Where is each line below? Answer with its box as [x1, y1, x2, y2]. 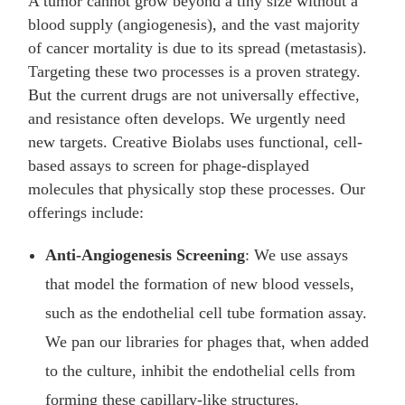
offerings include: [28, 202, 145, 221]
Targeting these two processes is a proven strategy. [28, 61, 362, 80]
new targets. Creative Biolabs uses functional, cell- [28, 132, 363, 151]
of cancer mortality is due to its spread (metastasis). [28, 38, 368, 57]
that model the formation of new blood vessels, [45, 274, 355, 293]
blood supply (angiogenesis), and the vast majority [28, 14, 361, 33]
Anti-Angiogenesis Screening [45, 245, 246, 264]
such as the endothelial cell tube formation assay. [45, 303, 368, 322]
